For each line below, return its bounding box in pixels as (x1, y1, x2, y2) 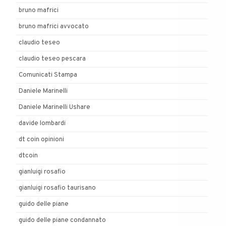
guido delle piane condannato (19, 216, 106, 224)
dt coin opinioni (19, 135, 64, 144)
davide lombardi (19, 119, 66, 128)
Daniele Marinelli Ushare (19, 103, 90, 111)
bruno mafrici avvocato (19, 22, 89, 31)
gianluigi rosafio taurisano (19, 184, 96, 192)
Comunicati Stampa (19, 71, 77, 79)
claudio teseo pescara (19, 54, 86, 63)
